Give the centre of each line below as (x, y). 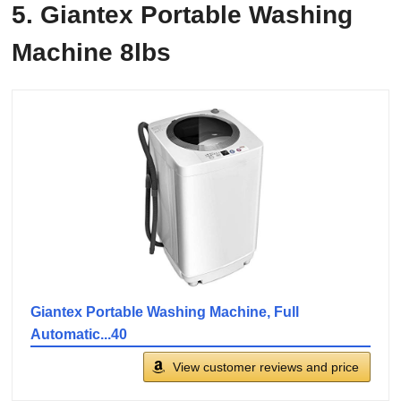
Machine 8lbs (95, 53)
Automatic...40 (79, 335)
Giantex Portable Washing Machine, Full (165, 312)
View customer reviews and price (266, 367)
